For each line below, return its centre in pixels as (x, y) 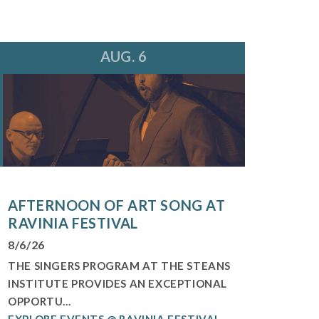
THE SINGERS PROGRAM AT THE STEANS (120, 265)
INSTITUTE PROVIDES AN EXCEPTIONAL (118, 283)
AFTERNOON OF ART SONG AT (117, 205)
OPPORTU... (40, 301)
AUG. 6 (124, 56)
